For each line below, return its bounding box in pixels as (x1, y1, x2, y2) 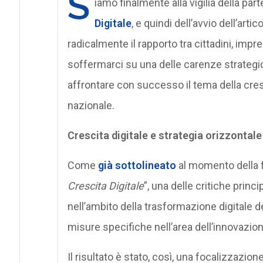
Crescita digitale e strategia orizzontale (67, 129, 262, 141)
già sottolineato (97, 159, 176, 171)
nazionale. (67, 99, 114, 112)
